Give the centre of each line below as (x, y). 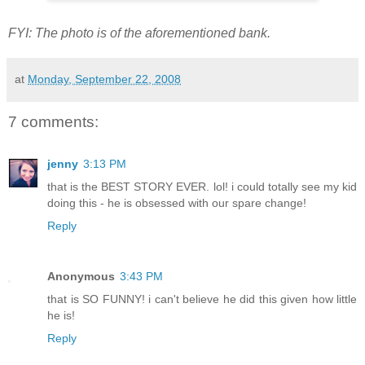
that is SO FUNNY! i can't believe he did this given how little (202, 299)
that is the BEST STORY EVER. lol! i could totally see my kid (202, 186)
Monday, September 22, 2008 (104, 79)
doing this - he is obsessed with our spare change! (177, 202)
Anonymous (81, 276)
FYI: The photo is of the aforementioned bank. (139, 33)
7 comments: (53, 121)
